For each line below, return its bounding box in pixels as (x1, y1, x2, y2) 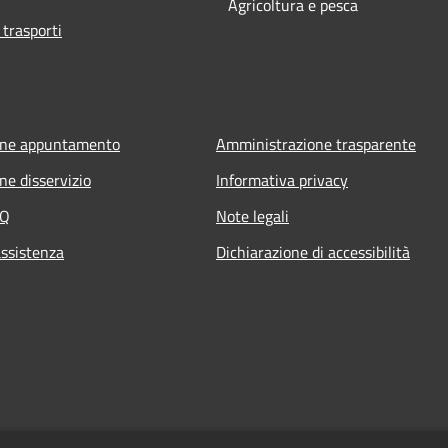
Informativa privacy (216, 167, 348, 192)
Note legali (216, 203, 289, 228)
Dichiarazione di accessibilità (216, 239, 410, 264)
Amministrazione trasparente (216, 131, 416, 156)
